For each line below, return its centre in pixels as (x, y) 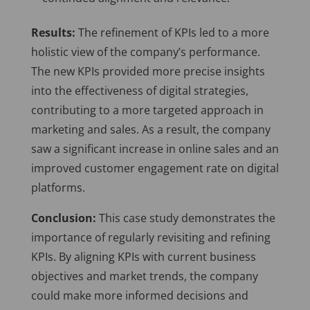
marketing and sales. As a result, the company (151, 130)
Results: (53, 33)
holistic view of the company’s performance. (145, 52)
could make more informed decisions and (139, 296)
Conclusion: (63, 218)
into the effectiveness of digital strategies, (139, 91)
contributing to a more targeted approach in (147, 110)
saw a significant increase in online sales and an (155, 149)
